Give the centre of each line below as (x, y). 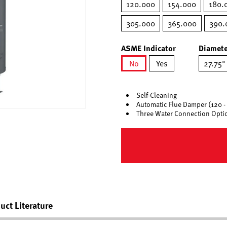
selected (148, 77)
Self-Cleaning (157, 95)
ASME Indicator (148, 48)
